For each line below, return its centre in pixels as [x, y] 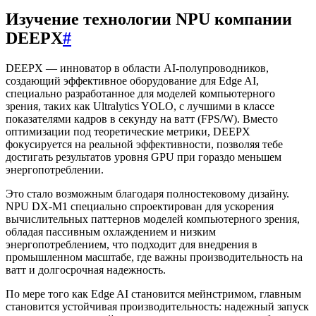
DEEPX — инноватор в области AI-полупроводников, [137, 68]
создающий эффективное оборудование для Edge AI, [132, 80]
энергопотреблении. [55, 169]
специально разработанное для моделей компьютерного [140, 93]
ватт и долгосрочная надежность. [86, 269]
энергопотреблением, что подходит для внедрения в [132, 244]
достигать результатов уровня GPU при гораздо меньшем [144, 157]
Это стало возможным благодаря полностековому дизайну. [147, 193]
